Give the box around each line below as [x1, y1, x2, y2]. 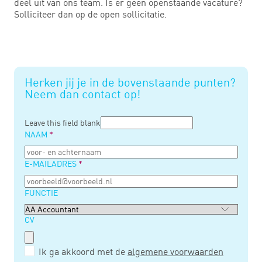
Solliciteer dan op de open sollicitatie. [14, 8, 167, 20]
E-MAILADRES [24, 158, 77, 169]
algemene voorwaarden [127, 246, 223, 258]
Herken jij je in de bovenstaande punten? [24, 75, 236, 90]
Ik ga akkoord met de [39, 246, 127, 258]
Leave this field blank [24, 118, 101, 128]
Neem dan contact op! [24, 87, 140, 102]
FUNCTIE [24, 188, 58, 198]
